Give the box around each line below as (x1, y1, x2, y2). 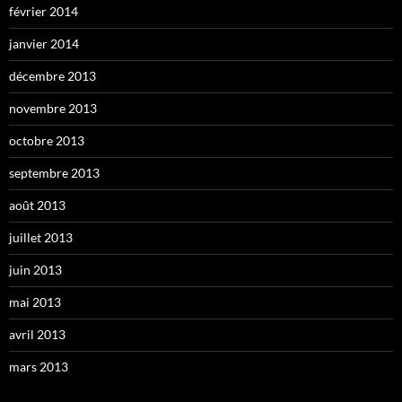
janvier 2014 (9, 35, 79, 51)
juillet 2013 (9, 229, 73, 245)
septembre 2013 (9, 164, 100, 180)
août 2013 (9, 197, 66, 213)
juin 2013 (9, 261, 62, 277)
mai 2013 (9, 293, 61, 310)
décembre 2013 (9, 67, 96, 83)
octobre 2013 (9, 132, 84, 148)
